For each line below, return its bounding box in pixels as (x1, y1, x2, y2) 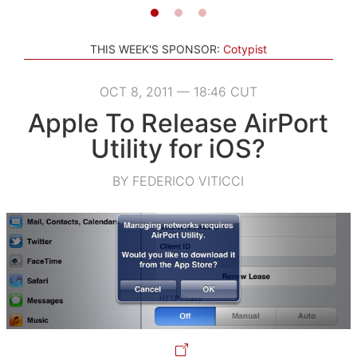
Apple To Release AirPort (28, 107, 329, 139)
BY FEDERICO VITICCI (112, 172, 245, 189)
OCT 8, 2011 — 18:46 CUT (99, 83, 257, 100)
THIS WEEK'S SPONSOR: (90, 41, 220, 56)
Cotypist (223, 41, 267, 56)
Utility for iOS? (91, 132, 266, 164)
